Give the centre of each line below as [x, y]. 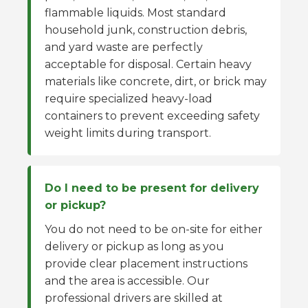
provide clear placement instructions [146, 264]
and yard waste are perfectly [124, 47]
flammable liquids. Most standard [135, 13]
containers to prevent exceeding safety [152, 116]
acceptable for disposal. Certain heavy [148, 64]
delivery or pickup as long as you [134, 246]
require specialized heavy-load [129, 99]
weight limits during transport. [128, 133]
